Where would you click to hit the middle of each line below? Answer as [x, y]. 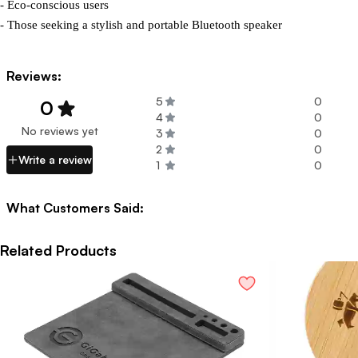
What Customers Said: [75, 208]
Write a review [55, 159]
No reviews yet [60, 131]
